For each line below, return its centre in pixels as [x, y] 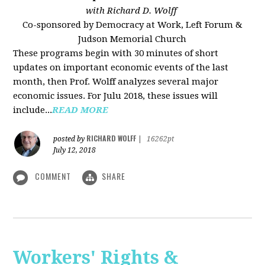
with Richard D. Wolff [132, 11]
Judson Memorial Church [132, 39]
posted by [70, 139]
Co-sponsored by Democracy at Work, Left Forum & [132, 25]
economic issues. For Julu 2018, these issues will [116, 96]
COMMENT [53, 176]
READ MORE [80, 110]
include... [33, 110]
